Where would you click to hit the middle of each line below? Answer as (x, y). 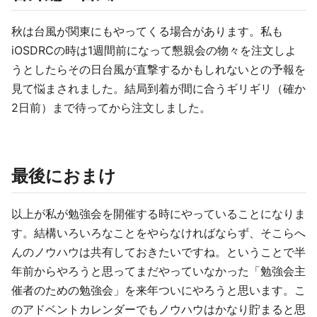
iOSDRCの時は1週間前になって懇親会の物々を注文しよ (154, 50)
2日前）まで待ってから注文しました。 (111, 108)
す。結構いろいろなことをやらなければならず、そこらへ (158, 233)
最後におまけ (64, 176)
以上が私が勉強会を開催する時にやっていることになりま (158, 214)
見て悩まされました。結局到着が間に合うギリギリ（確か (158, 88)
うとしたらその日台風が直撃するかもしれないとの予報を (158, 69)
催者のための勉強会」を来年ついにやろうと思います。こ (158, 290)
